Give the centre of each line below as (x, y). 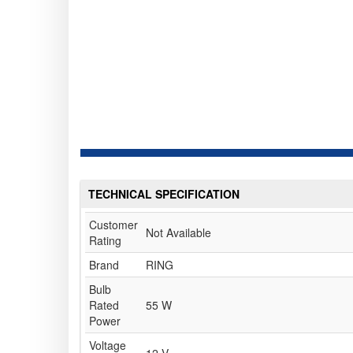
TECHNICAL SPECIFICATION (164, 194)
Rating (105, 241)
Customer (113, 225)
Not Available (178, 233)
